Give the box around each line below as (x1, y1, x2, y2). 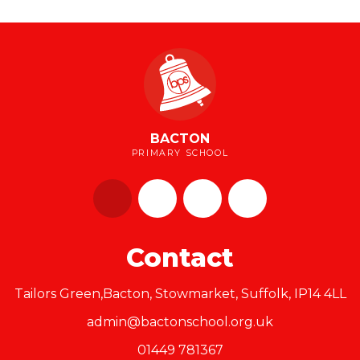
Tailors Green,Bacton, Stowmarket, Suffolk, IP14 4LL (14, 285, 346, 301)
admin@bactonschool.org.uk (87, 313, 273, 329)
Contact (126, 241, 234, 273)
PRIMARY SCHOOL (131, 147, 229, 158)
